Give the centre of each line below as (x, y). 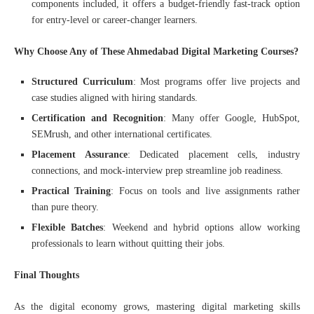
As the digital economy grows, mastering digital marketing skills (157, 306)
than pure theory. (65, 207)
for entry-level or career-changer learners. (115, 20)
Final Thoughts (47, 275)
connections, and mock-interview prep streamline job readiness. (157, 170)
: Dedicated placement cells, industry (214, 154)
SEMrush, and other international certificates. (122, 134)
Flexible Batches (68, 227)
